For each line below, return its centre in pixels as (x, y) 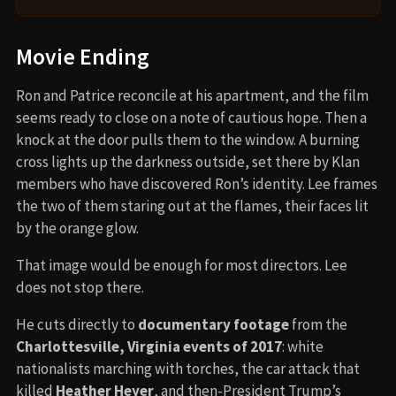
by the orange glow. (77, 228)
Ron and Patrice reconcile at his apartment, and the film (192, 95)
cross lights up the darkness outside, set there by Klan (188, 161)
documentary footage (213, 324)
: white (303, 346)
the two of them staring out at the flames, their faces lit (192, 206)
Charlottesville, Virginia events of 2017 (149, 346)
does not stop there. (80, 287)
